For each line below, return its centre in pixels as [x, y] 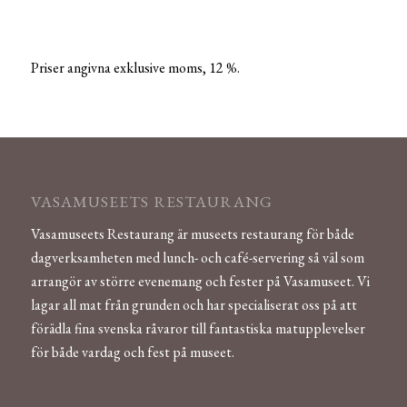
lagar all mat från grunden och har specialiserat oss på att [194, 304]
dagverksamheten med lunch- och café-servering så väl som [197, 257]
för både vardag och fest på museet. [132, 352]
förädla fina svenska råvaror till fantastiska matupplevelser [198, 328]
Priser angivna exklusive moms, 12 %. [135, 67]
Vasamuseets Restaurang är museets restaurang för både [192, 233]
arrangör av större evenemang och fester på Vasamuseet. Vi [200, 281]
